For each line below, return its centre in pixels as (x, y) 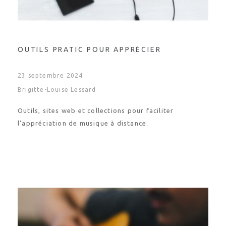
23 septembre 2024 (50, 75)
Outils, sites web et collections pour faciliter (96, 110)
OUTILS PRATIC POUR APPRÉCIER (90, 49)
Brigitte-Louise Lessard (57, 90)
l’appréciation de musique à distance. (83, 123)
